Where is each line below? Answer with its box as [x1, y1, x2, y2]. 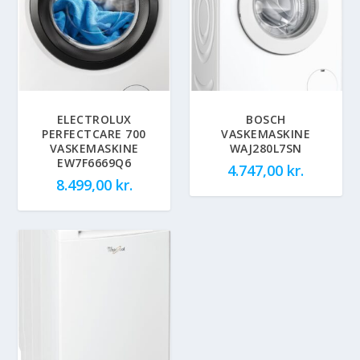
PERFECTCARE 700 [42, 125, 146, 141]
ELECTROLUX [56, 111, 132, 127]
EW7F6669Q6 [57, 154, 132, 170]
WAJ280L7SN [229, 140, 302, 156]
